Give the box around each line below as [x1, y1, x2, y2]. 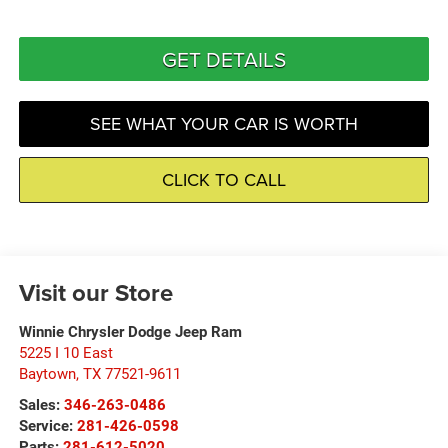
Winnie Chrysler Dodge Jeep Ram [18, 322, 242, 341]
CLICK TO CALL [162, 166, 286, 192]
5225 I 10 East [18, 343, 113, 362]
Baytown [18, 364, 76, 383]
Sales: [18, 395, 64, 414]
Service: [18, 416, 77, 435]
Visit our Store [18, 274, 173, 310]
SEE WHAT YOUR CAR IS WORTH [90, 110, 358, 136]
